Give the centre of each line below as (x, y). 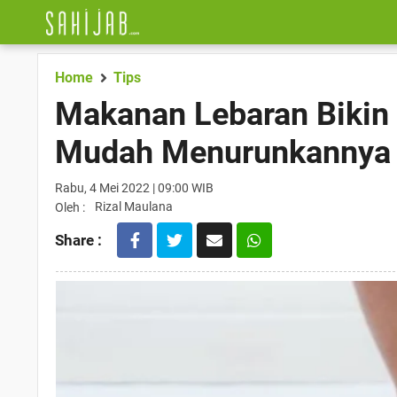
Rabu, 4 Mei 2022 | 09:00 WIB (134, 188)
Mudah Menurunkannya (223, 152)
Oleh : (70, 207)
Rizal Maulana (134, 206)
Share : (78, 240)
